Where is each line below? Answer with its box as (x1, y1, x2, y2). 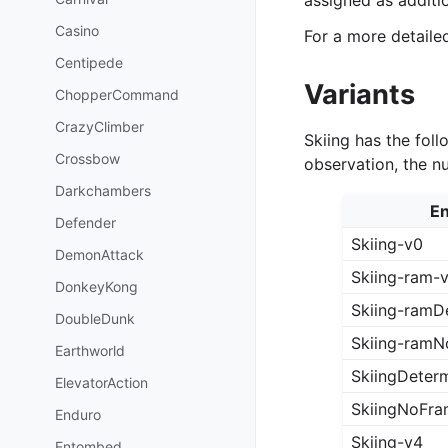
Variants (304, 77, 415, 111)
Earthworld (55, 341, 125, 359)
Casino (55, 21, 99, 39)
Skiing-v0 (351, 234, 423, 255)
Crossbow (55, 149, 120, 167)
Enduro (55, 405, 101, 423)
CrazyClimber (55, 117, 144, 135)
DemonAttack (55, 245, 144, 263)
